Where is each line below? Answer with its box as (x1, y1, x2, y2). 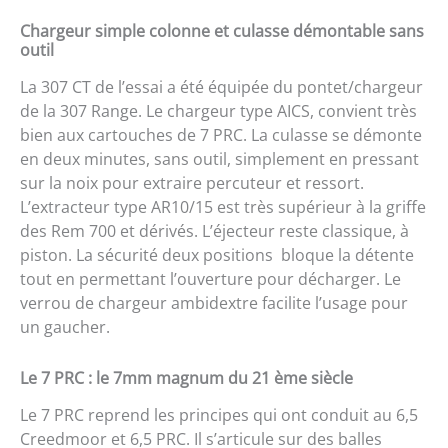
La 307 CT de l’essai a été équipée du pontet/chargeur (20, 76, 423, 99)
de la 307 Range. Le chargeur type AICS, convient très (20, 100, 417, 123)
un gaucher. (20, 316, 110, 339)
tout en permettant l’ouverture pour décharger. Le (20, 268, 401, 291)
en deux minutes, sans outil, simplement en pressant (20, 148, 419, 171)
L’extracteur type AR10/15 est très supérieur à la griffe (20, 196, 426, 219)
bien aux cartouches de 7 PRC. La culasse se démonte (20, 124, 422, 147)
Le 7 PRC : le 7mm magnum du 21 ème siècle (20, 367, 353, 390)
